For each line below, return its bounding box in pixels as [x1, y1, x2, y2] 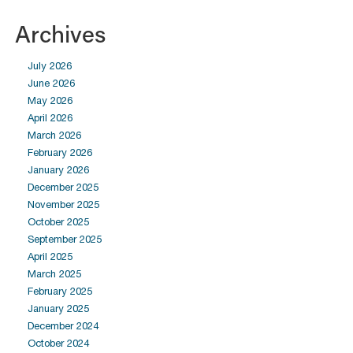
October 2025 [28, 216, 89, 228]
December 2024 [28, 320, 98, 332]
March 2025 [28, 268, 81, 280]
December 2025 [28, 181, 98, 193]
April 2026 [28, 112, 72, 124]
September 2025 [28, 233, 102, 245]
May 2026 [28, 95, 72, 106]
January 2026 [28, 164, 89, 176]
